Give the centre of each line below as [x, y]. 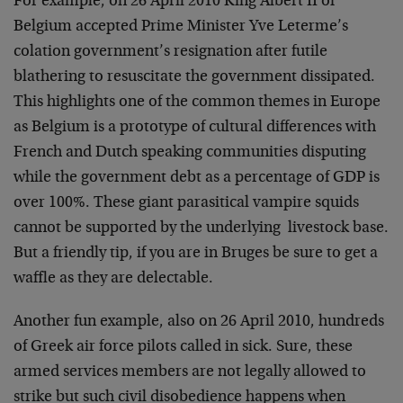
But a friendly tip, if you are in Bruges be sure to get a [196, 254]
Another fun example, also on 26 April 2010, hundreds [199, 322]
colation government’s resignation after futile [170, 52]
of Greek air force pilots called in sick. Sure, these [183, 347]
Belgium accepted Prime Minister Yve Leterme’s [181, 27]
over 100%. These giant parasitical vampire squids [186, 203]
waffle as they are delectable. [113, 279]
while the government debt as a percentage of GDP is [197, 178]
